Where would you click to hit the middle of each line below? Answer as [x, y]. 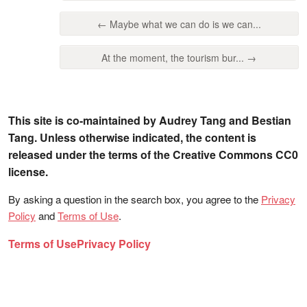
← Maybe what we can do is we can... [179, 24]
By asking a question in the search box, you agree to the [135, 199]
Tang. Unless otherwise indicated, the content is [132, 138]
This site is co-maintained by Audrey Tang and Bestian [150, 121]
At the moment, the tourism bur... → [179, 58]
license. [28, 172]
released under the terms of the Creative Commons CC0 [153, 155]
